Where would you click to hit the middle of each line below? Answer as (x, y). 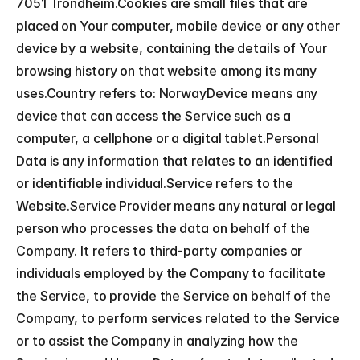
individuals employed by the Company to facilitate (171, 273)
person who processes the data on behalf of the (164, 228)
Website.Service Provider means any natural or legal (176, 206)
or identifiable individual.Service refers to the (155, 183)
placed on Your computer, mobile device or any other (178, 26)
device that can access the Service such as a (153, 116)
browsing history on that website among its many (167, 71)
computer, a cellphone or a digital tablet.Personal (168, 138)
